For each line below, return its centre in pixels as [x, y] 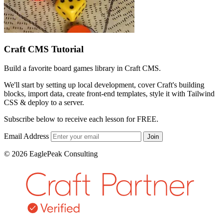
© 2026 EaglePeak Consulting [51, 153]
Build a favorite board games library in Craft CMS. [82, 68]
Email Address [26, 136]
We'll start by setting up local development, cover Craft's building [104, 85]
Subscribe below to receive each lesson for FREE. [81, 119]
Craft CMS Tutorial [44, 49]
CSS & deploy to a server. [44, 102]
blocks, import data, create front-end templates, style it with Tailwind [109, 93]
